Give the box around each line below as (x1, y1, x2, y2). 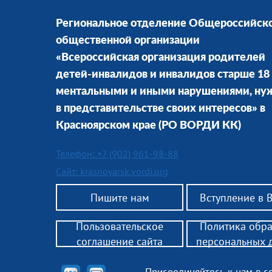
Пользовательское (76, 219, 163, 233)
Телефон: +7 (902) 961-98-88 (56, 148, 178, 160)
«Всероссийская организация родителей (56, 52, 265, 63)
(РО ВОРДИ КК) (156, 120, 241, 131)
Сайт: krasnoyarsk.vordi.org (56, 165, 168, 177)
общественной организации (56, 35, 200, 46)
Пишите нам (90, 190, 149, 205)
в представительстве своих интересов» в (56, 103, 265, 114)
